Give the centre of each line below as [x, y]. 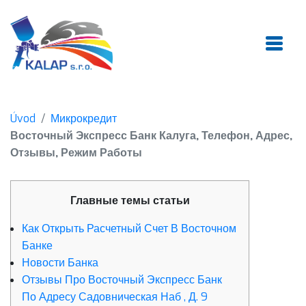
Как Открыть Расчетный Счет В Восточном [129, 229]
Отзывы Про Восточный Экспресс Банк [122, 280]
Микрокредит [84, 119]
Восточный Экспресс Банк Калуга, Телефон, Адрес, [151, 136]
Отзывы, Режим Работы [76, 153]
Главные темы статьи [130, 201]
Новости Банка [60, 263]
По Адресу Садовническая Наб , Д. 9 [115, 297]
